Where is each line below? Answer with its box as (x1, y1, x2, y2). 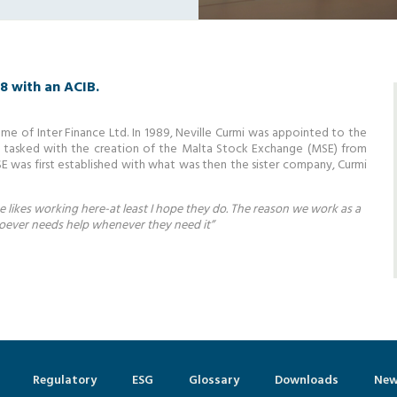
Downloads (275, 370, 339, 390)
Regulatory (33, 370, 97, 390)
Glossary (189, 370, 239, 390)
